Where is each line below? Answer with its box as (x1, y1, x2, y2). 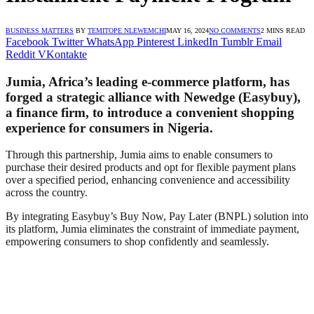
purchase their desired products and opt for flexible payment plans (6, 161, 296, 174)
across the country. (6, 186, 88, 199)
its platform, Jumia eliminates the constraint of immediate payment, (6, 223, 299, 235)
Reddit (6, 48, 35, 60)
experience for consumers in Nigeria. (6, 120, 213, 135)
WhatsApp (86, 35, 134, 48)
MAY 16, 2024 (166, 26, 209, 34)
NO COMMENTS (209, 26, 261, 34)
